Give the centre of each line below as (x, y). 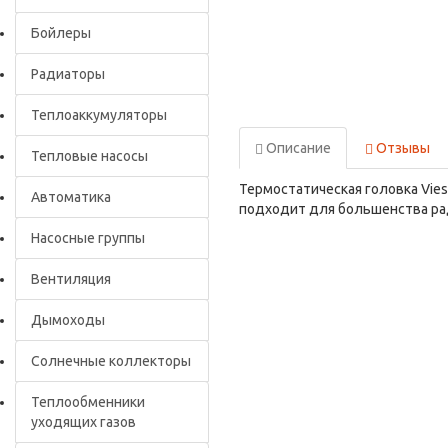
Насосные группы (88, 238)
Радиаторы (68, 74)
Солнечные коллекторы (111, 361)
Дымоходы (68, 320)
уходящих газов (83, 422)
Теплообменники (88, 402)
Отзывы (401, 148)
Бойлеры (61, 33)
